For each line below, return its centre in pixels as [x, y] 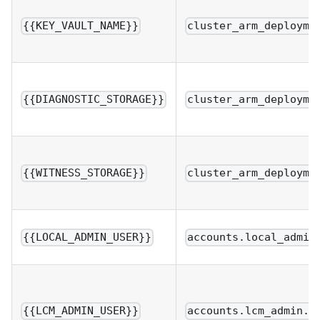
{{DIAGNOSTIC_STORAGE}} [94, 100]
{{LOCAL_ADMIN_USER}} [87, 237]
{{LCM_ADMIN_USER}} [81, 311]
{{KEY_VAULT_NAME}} [81, 26]
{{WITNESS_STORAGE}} [84, 173]
